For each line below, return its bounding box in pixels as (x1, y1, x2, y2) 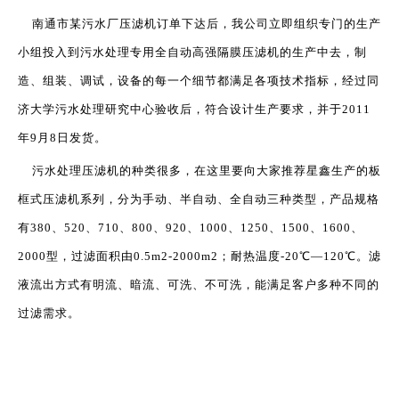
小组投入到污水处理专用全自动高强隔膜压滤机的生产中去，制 (18, 45, 367, 59)
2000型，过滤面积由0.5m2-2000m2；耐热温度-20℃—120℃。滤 (18, 249, 381, 263)
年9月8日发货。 (18, 131, 107, 144)
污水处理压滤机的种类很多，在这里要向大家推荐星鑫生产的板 (18, 164, 381, 177)
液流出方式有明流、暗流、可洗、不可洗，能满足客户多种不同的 (18, 278, 379, 291)
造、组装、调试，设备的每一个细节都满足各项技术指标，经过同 (18, 74, 379, 87)
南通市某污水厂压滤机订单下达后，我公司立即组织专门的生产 (18, 17, 381, 30)
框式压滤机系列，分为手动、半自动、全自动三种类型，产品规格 (18, 192, 379, 206)
